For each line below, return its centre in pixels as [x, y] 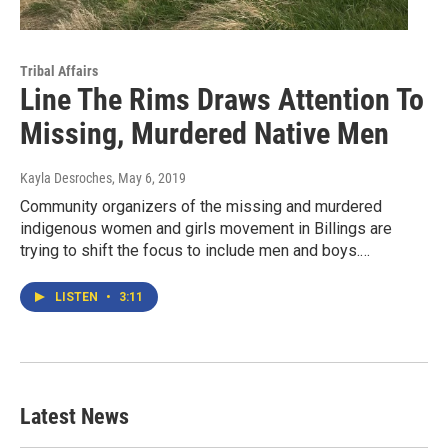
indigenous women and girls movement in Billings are [206, 229]
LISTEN [78, 297]
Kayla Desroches [66, 178]
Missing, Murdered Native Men [204, 134]
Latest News [74, 417]
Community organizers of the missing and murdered [201, 207]
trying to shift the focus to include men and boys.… [195, 251]
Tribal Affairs [59, 71]
